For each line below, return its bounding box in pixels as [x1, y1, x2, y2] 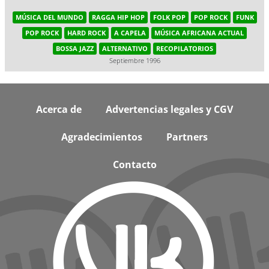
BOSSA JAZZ [56, 44, 94, 53]
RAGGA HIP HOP [91, 13, 145, 22]
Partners [166, 130, 208, 144]
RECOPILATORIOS [156, 44, 213, 53]
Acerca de [36, 103, 82, 116]
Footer [16, 94, 52, 110]
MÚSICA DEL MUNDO [15, 13, 83, 22]
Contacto [112, 158, 157, 171]
